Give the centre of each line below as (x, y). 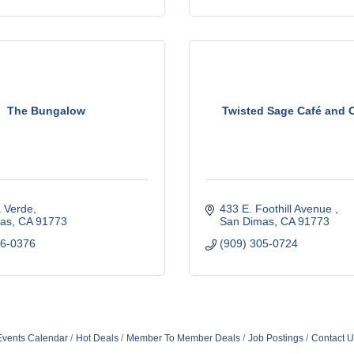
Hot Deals (97, 338)
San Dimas (247, 221)
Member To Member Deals (183, 338)
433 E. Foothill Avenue (277, 209)
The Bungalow (46, 110)
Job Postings (276, 338)
